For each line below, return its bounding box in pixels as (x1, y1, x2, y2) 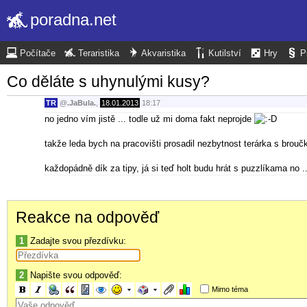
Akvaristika (141, 49, 186, 58)
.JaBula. (67, 99, 96, 108)
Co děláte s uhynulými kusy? (7, 72, 210, 90)
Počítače (20, 49, 56, 58)
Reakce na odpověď (16, 208, 159, 226)
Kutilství (208, 49, 241, 58)
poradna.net (30, 10, 116, 29)
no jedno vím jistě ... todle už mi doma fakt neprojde (45, 113, 254, 124)
